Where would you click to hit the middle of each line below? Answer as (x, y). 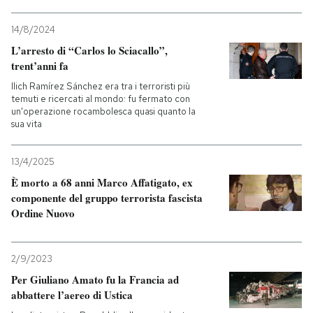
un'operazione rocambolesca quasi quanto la (103, 111)
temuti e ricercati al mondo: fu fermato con (101, 99)
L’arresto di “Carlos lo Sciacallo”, (89, 50)
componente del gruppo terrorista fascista (107, 197)
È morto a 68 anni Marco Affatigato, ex (102, 182)
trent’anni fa (40, 65)
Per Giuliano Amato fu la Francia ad (95, 279)
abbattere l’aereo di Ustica (72, 294)
